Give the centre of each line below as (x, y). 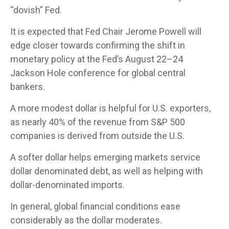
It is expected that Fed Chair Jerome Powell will (106, 31)
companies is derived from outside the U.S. (97, 135)
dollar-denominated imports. (67, 185)
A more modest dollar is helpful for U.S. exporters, (110, 108)
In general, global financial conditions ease (95, 206)
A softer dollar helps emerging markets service (105, 157)
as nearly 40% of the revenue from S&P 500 (98, 122)
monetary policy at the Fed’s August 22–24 (97, 59)
